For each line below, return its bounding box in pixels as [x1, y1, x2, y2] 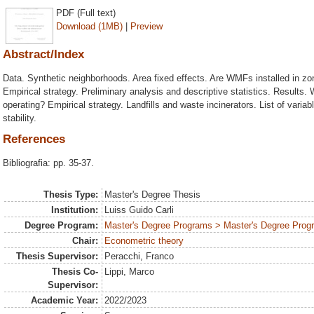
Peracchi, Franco [104, 251, 175, 261]
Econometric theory [104, 235, 184, 246]
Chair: [71, 235, 98, 246]
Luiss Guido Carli [104, 205, 175, 215]
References [3, 132, 65, 146]
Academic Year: [30, 295, 98, 306]
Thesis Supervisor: [15, 251, 98, 261]
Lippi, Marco [104, 266, 155, 277]
